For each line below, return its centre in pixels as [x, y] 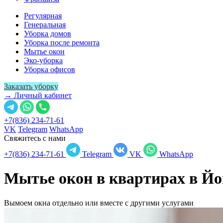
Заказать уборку [31, 86]
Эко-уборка [43, 60]
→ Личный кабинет [38, 95]
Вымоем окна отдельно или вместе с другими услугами [99, 203]
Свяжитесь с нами [35, 138]
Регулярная [43, 16]
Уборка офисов [50, 69]
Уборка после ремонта [62, 43]
